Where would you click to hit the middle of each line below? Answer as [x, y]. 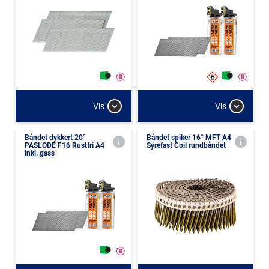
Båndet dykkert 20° [55, 138]
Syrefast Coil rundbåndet [186, 145]
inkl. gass [40, 153]
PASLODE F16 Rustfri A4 [65, 145]
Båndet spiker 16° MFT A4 [189, 138]
